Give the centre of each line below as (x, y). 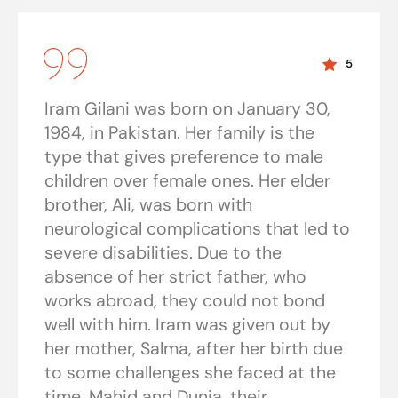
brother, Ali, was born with (148, 205)
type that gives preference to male (184, 157)
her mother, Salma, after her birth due (194, 349)
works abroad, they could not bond (185, 301)
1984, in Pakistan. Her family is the (179, 133)
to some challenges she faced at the (190, 373)
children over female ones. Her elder (187, 181)
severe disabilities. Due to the (163, 253)
